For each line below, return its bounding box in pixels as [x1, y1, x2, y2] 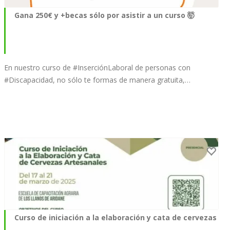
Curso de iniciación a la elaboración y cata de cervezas [14, 212, 217, 222]
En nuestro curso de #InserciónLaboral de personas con [4, 63, 190, 73]
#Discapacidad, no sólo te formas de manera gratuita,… [4, 75, 190, 85]
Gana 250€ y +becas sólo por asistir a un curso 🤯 [14, 10, 195, 21]
